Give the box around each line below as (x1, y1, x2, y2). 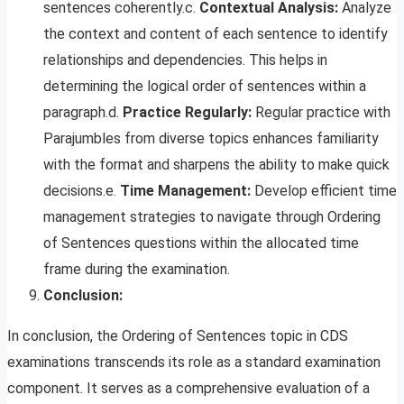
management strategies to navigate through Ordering (43, 208, 381, 226)
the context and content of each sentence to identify (43, 25, 388, 43)
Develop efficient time (251, 182, 397, 200)
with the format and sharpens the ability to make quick (43, 156, 390, 174)
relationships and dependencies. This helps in (43, 51, 327, 69)
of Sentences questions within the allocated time (43, 234, 359, 252)
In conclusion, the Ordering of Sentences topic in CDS (7, 327, 348, 345)
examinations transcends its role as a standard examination (7, 353, 381, 372)
